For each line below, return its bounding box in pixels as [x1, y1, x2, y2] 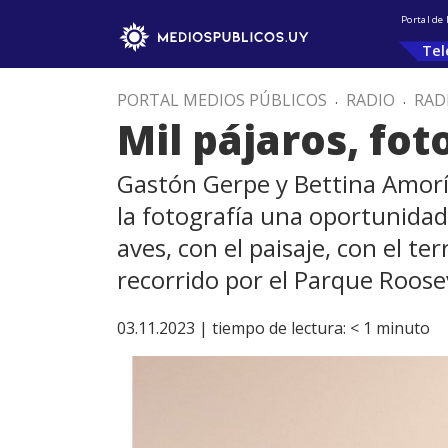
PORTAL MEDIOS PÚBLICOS [117, 89, 327, 111]
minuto [376, 317, 430, 339]
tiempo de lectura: [212, 317, 346, 339]
